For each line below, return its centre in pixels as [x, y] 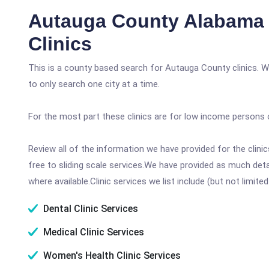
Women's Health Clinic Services [111, 255]
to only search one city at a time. [94, 84]
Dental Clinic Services [89, 209]
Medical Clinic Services [92, 232]
